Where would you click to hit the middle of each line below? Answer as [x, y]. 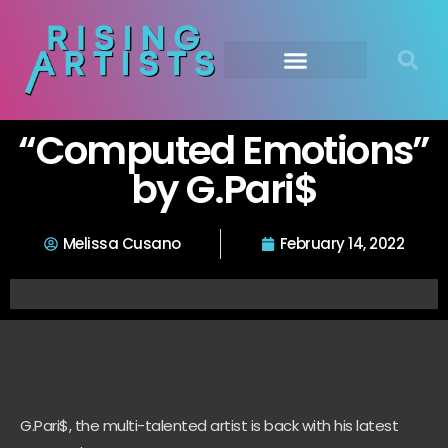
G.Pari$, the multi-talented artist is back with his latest [209, 425]
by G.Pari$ [224, 189]
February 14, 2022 [342, 243]
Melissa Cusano [121, 243]
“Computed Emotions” [224, 150]
